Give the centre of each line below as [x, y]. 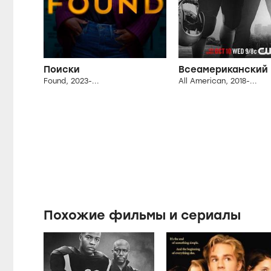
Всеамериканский [223, 70]
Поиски [62, 70]
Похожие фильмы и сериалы [142, 215]
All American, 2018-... [217, 81]
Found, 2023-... [71, 81]
